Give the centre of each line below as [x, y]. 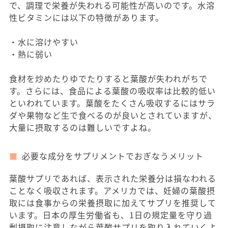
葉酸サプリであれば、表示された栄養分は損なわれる [113, 178]
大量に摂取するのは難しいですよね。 [83, 127]
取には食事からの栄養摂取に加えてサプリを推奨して [113, 203]
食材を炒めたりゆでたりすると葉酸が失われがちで [108, 79]
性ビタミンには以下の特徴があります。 [87, 18]
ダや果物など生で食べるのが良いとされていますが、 [113, 115]
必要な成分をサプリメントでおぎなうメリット [113, 156]
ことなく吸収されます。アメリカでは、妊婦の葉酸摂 [112, 191]
